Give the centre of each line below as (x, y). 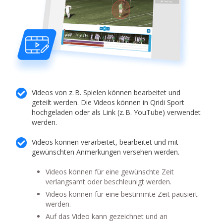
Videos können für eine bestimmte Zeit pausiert (122, 194)
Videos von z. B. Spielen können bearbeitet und (106, 93)
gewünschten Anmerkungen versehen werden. (106, 152)
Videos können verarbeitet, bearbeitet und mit (105, 142)
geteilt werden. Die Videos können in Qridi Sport (108, 103)
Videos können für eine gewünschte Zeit (110, 172)
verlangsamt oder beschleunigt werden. (109, 182)
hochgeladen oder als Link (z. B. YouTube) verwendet (116, 112)
